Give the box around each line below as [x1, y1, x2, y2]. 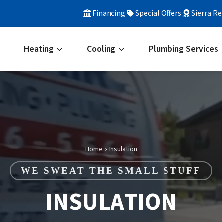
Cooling [87, 43, 115, 55]
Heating [24, 43, 54, 55]
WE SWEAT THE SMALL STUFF [21, 166, 201, 176]
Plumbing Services [149, 43, 218, 55]
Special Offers [135, 8, 181, 19]
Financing [92, 8, 125, 19]
